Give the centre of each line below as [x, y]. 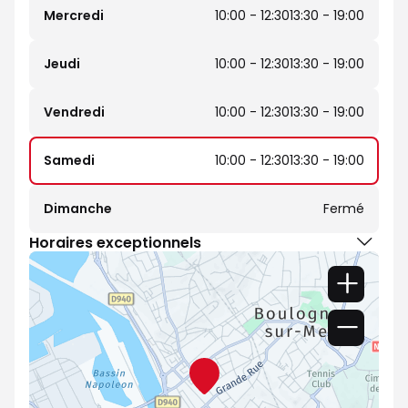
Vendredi [74, 112]
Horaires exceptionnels [115, 242]
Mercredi [74, 15]
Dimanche [78, 209]
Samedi [69, 160]
